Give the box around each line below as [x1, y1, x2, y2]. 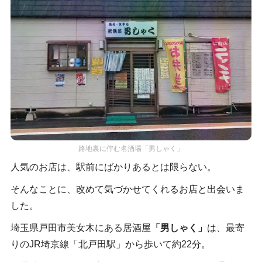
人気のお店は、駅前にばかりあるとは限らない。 [10, 161, 216, 172]
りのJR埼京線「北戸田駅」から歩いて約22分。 [10, 239, 211, 249]
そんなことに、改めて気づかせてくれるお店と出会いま [10, 184, 244, 194]
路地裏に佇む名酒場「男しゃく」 [78, 144, 184, 152]
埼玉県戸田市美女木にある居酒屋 [10, 222, 151, 233]
